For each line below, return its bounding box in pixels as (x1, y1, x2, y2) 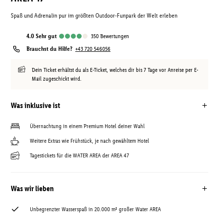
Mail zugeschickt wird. (32, 75, 82, 82)
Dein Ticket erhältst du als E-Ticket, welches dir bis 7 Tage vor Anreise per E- (32, 66, 198, 73)
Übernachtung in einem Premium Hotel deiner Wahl (30, 123, 145, 130)
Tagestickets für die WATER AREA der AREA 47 (30, 152, 129, 159)
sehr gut (39, 32, 57, 40)
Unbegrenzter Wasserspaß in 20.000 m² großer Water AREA (30, 206, 161, 213)
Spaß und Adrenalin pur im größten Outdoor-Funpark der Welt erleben (11, 12, 177, 19)
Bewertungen (100, 33, 129, 40)
